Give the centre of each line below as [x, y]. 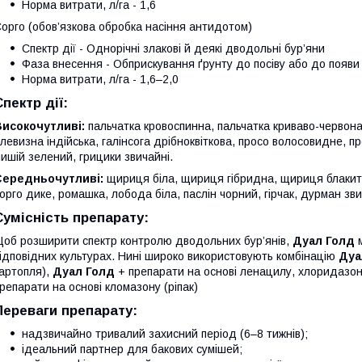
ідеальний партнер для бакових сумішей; [132, 349]
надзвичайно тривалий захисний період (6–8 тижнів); [165, 333]
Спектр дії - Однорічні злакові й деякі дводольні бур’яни [173, 48]
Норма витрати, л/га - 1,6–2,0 [100, 79]
